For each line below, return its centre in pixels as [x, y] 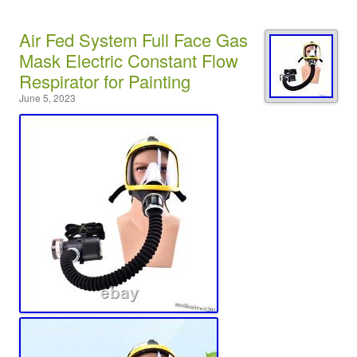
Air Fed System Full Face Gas [133, 39]
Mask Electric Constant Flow [129, 60]
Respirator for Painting [105, 81]
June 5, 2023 [47, 98]
